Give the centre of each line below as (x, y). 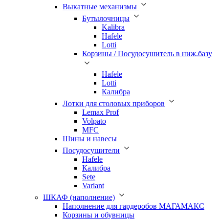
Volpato (94, 121)
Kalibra (113, 27)
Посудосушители (91, 150)
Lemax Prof (100, 112)
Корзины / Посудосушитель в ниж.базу (147, 53)
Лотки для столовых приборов (114, 103)
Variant (93, 185)
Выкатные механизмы (101, 6)
